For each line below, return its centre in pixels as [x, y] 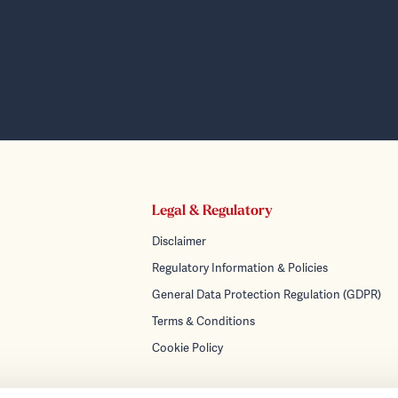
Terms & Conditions [203, 322]
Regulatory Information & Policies [239, 268]
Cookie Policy [187, 348]
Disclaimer [179, 242]
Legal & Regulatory [212, 212]
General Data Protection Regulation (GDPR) [266, 295]
